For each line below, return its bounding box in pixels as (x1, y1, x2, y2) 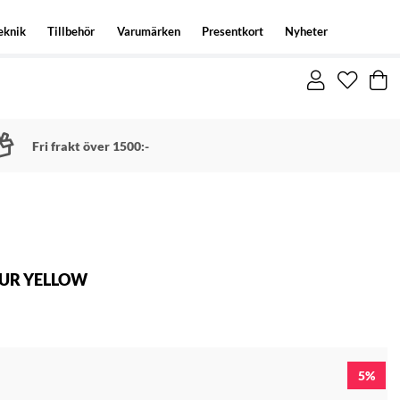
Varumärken (116, 24, 180, 38)
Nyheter (284, 24, 328, 38)
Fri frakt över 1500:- (31, 137, 149, 154)
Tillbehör (47, 24, 96, 38)
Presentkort (201, 24, 263, 38)
